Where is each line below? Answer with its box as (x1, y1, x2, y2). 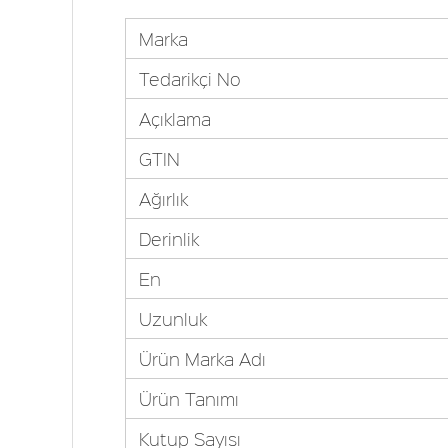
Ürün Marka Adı (138, 347, 266, 371)
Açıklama (138, 107, 211, 131)
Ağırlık (138, 187, 188, 211)
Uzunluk (138, 307, 207, 331)
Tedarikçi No (138, 67, 241, 91)
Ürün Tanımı (138, 387, 239, 411)
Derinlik (138, 227, 199, 251)
